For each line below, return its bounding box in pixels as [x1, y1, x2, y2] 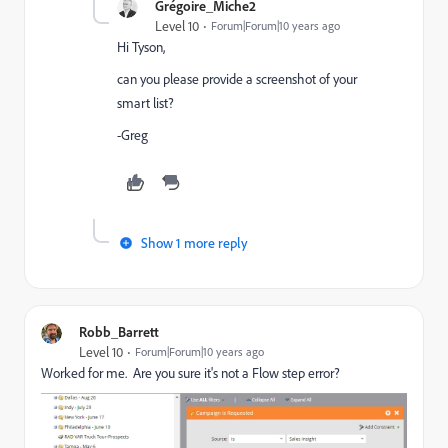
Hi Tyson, [117, 38, 165, 56]
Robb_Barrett [79, 323, 159, 340]
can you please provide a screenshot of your [117, 70, 357, 88]
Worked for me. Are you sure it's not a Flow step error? [41, 364, 340, 382]
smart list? [117, 94, 174, 112]
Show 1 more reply [141, 234, 248, 251]
